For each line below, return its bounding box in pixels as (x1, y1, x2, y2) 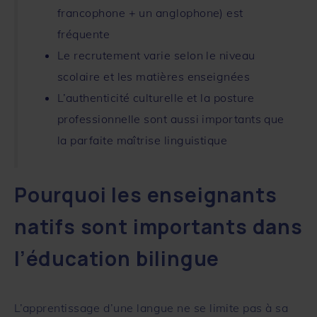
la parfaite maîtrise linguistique (57, 132, 228, 147)
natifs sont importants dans (14, 212, 303, 240)
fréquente (57, 26, 110, 41)
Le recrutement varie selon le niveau (57, 47, 255, 62)
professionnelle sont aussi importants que (57, 111, 284, 126)
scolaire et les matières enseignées (57, 69, 250, 83)
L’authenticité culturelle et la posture (57, 90, 255, 105)
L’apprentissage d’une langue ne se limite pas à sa (14, 300, 288, 315)
